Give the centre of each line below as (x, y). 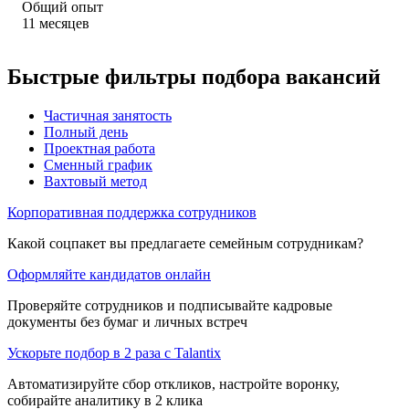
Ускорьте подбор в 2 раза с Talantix (114, 352)
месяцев (64, 23)
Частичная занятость (108, 115)
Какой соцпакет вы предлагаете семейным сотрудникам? (185, 243)
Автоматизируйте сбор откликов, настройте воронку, (173, 383)
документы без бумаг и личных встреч (127, 321)
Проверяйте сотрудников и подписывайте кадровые (170, 305)
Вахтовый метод (95, 181)
